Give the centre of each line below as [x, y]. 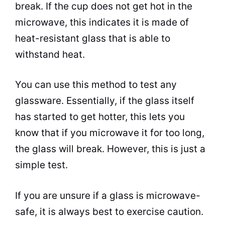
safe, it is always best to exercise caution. [109, 211]
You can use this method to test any [96, 85]
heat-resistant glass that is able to [93, 38]
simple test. [41, 165]
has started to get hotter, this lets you [100, 117]
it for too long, [172, 133]
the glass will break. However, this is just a [110, 149]
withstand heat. [50, 54]
